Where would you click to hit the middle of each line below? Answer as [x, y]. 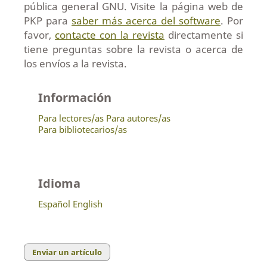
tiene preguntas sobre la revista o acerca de [133, 49]
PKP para [47, 20]
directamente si [204, 35]
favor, [39, 35]
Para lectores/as [71, 118]
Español [54, 204]
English [87, 204]
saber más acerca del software [146, 20]
